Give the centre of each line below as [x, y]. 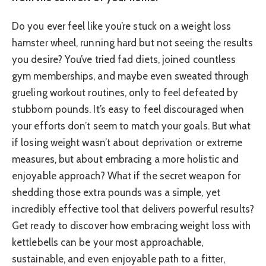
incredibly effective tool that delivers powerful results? [133, 209]
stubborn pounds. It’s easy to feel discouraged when [128, 109]
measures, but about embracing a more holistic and [126, 159]
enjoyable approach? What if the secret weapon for [126, 176]
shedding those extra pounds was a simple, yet [116, 192]
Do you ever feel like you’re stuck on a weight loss [122, 26]
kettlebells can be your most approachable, [108, 242]
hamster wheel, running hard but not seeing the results [132, 43]
